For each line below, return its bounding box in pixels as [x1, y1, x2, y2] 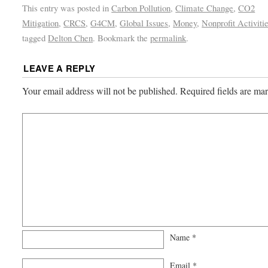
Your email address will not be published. [22, 84, 178, 98]
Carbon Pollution [111, 2, 171, 14]
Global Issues [120, 17, 169, 29]
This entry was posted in [22, 2, 112, 14]
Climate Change [175, 2, 234, 14]
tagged [22, 32, 48, 44]
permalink [150, 32, 187, 44]
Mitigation [22, 17, 59, 29]
